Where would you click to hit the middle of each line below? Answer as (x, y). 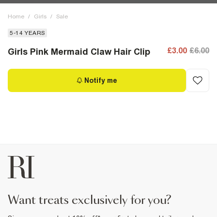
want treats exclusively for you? (95, 201)
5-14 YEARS (27, 33)
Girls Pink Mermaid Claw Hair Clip (79, 52)
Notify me (101, 80)
